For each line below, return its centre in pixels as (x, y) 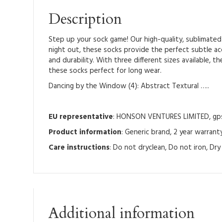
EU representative (81, 117)
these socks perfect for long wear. (105, 71)
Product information (85, 133)
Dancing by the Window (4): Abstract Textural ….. (129, 86)
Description (85, 19)
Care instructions (79, 148)
